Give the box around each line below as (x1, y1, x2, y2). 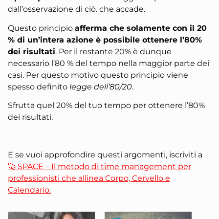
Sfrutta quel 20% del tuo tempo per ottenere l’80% (8, 100, 205, 110)
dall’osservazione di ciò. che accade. (8, 4, 145, 14)
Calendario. (8, 185, 51, 195)
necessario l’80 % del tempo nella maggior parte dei (8, 58, 209, 68)
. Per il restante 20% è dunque (55, 46, 172, 56)
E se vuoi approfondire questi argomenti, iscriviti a (8, 150, 204, 159)
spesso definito (8, 82, 67, 91)
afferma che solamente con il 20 (75, 23, 207, 33)
